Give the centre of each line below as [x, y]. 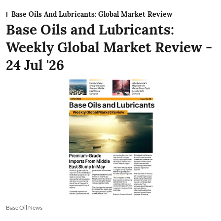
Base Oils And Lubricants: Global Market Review [92, 14]
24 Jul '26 [35, 65]
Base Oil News [24, 208]
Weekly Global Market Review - [109, 47]
